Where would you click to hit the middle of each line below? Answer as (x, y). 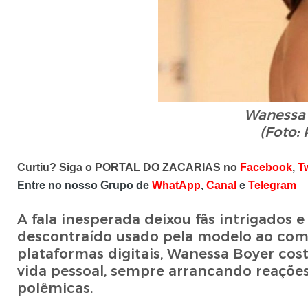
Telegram (272, 186)
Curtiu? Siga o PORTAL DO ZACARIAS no (128, 168)
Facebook (266, 168)
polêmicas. (55, 288)
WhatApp (176, 186)
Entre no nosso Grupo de (84, 186)
